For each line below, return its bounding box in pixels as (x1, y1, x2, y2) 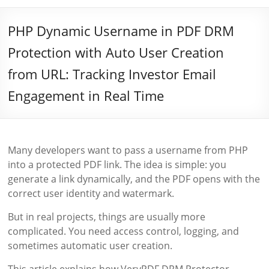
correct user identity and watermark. (8, 187, 175, 200)
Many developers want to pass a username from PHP (8, 144, 249, 157)
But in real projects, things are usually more (8, 210, 206, 223)
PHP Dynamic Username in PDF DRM (8, 22, 235, 40)
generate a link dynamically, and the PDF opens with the (8, 172, 261, 186)
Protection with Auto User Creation (8, 43, 225, 61)
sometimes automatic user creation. (8, 239, 173, 252)
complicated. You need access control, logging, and (8, 225, 240, 238)
